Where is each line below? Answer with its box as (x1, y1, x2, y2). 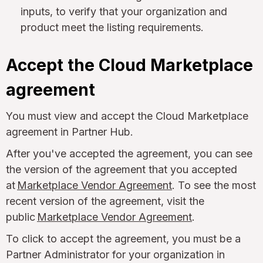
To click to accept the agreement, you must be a (6, 232, 241, 245)
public (6, 210, 37, 223)
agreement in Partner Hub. (6, 125, 133, 138)
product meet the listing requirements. (21, 21, 204, 33)
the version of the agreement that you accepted (6, 163, 237, 176)
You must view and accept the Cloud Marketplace (6, 109, 248, 122)
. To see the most (172, 178, 256, 191)
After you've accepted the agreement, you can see (6, 147, 252, 160)
